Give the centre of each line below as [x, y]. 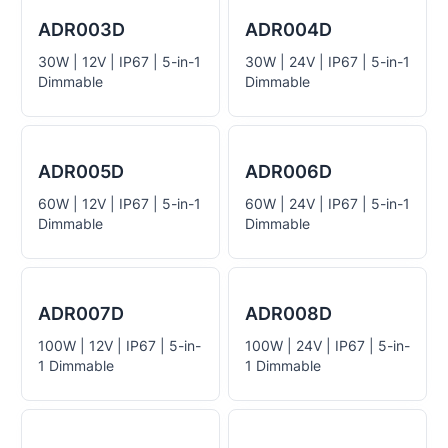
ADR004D [288, 29]
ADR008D [288, 313]
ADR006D [288, 171]
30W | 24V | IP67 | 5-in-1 [327, 61]
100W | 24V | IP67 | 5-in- [327, 345]
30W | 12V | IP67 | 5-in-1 [119, 61]
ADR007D [81, 313]
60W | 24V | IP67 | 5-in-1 [327, 203]
